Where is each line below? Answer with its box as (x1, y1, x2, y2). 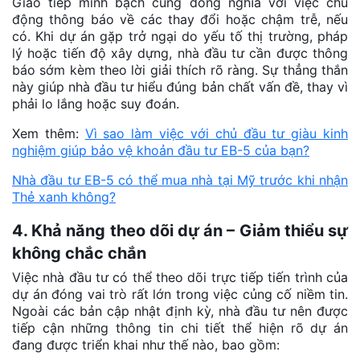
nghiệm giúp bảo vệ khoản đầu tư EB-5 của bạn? (12, 141, 309, 158)
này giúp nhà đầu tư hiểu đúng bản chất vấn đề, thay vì (12, 78, 348, 95)
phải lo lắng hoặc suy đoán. (12, 95, 179, 112)
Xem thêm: (12, 125, 85, 141)
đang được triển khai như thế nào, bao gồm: (12, 337, 280, 353)
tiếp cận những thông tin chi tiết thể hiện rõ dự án (12, 320, 348, 336)
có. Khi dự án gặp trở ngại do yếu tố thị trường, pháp (12, 27, 348, 44)
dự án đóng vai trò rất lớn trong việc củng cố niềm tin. (12, 286, 348, 302)
